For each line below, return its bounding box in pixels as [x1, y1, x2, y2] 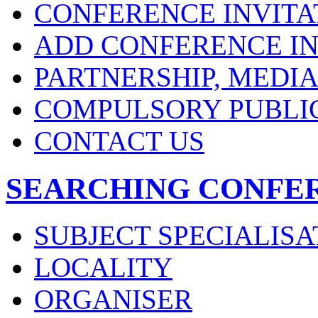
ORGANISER [34, 284, 192, 315]
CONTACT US [34, 125, 204, 156]
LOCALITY [34, 252, 172, 283]
